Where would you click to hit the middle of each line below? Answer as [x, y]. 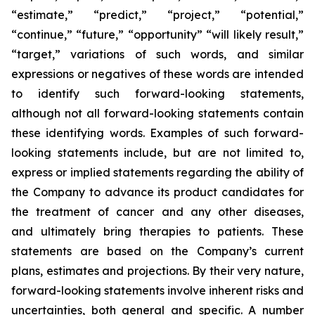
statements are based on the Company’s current [157, 251]
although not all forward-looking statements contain [157, 113]
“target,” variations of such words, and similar [157, 54]
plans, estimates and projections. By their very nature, [157, 271]
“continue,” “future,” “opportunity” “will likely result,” [157, 34]
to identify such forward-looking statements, [157, 94]
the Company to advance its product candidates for [157, 192]
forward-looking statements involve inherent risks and [157, 290]
